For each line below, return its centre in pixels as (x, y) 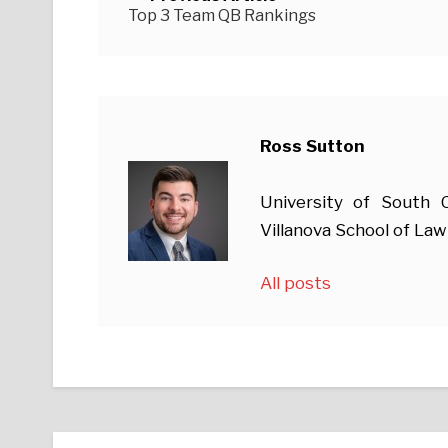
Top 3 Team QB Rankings (221, 15)
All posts (295, 283)
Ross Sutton (312, 145)
